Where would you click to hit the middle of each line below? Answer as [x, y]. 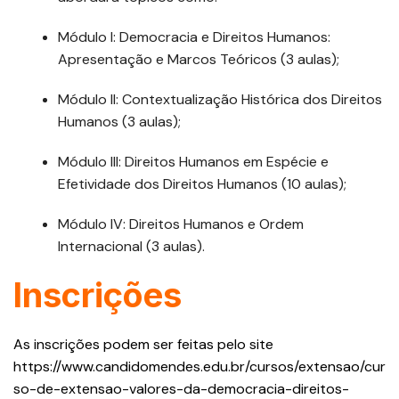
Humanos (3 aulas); [119, 122]
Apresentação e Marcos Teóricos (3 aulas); [199, 60]
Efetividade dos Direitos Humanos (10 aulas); [202, 184]
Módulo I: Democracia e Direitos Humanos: [194, 37]
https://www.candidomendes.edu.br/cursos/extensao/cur [199, 367]
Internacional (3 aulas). [131, 247]
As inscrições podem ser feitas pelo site [143, 345]
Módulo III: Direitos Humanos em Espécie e [193, 162]
